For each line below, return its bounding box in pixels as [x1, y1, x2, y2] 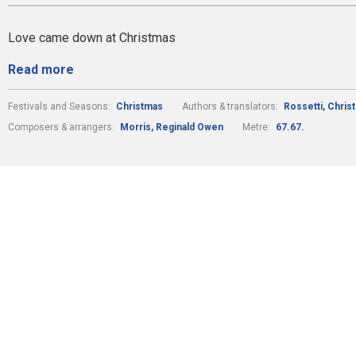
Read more [8, 62, 74, 77]
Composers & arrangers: [8, 122, 117, 133]
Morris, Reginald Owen [120, 122, 223, 133]
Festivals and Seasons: [8, 101, 113, 112]
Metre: [242, 122, 273, 133]
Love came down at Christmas [8, 30, 176, 45]
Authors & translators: [182, 101, 281, 112]
